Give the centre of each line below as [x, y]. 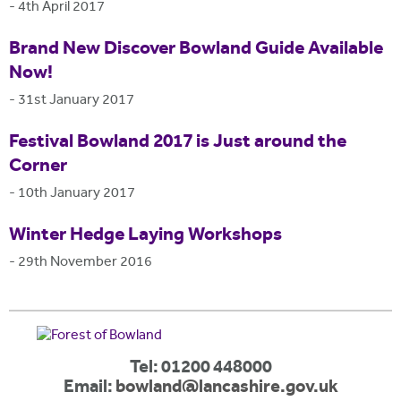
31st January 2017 [76, 101]
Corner [38, 167]
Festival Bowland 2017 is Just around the [178, 143]
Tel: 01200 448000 [200, 368]
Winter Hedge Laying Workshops [145, 236]
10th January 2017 [77, 194]
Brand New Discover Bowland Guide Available [196, 50]
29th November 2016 [85, 263]
